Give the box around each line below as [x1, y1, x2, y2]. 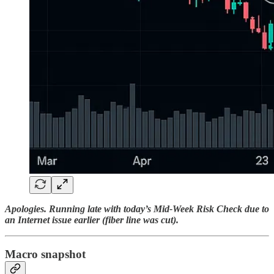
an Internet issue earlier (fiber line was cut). [5, 214, 179, 225]
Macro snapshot [5, 248, 86, 261]
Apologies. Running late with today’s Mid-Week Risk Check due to [5, 203, 269, 214]
